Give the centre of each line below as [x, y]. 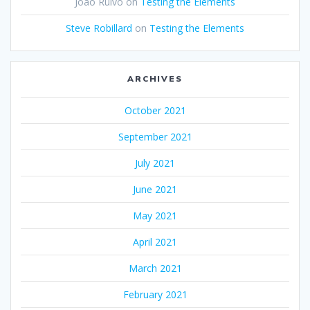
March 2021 [155, 268]
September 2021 [155, 137]
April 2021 [155, 242]
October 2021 [155, 111]
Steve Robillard [99, 28]
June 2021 [155, 190]
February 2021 [155, 295]
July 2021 [155, 163]
